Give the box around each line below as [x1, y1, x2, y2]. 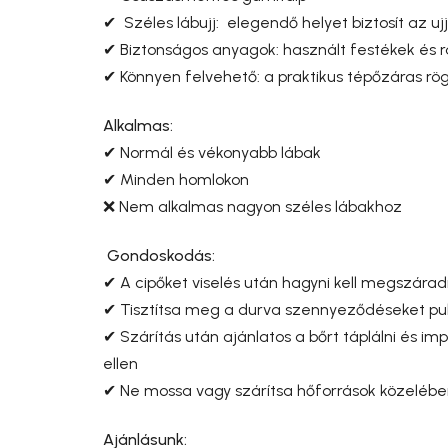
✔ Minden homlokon [103, 169, 249, 189]
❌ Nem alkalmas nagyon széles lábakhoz [103, 196, 402, 216]
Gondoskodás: [107, 245, 215, 265]
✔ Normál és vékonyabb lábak [103, 142, 321, 162]
